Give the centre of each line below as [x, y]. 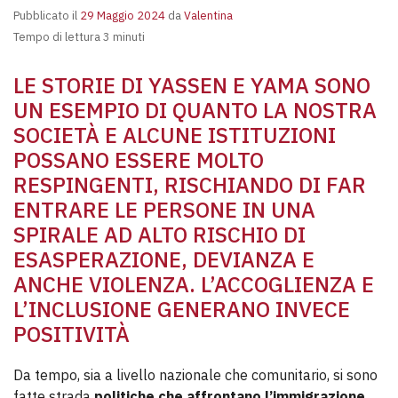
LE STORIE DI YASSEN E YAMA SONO [192, 85]
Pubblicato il [47, 16]
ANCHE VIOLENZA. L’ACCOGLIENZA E [194, 284]
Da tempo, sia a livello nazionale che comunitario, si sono [195, 375]
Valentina [207, 16]
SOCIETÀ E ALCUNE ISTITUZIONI [175, 135]
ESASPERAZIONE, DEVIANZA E [164, 259]
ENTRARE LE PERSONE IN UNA [164, 210]
